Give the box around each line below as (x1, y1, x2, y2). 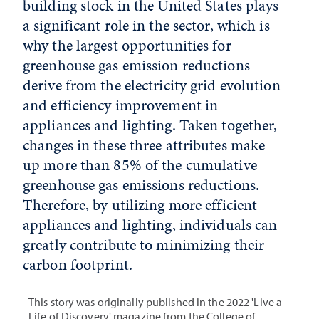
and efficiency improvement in (23, 93, 219, 116)
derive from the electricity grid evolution (23, 73, 281, 96)
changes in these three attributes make (23, 133, 266, 156)
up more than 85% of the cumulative (23, 153, 257, 176)
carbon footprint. (23, 253, 132, 276)
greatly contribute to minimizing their (23, 233, 265, 256)
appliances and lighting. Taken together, (23, 113, 278, 136)
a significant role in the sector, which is (23, 14, 270, 36)
